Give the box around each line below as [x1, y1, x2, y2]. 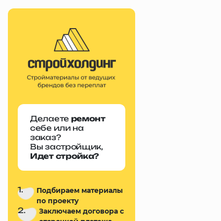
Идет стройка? [30, 151, 100, 161]
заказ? [30, 133, 61, 143]
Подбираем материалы [37, 186, 123, 195]
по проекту [37, 196, 79, 206]
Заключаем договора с [39, 207, 124, 216]
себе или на [30, 123, 84, 133]
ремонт [71, 114, 106, 124]
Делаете [30, 114, 71, 124]
